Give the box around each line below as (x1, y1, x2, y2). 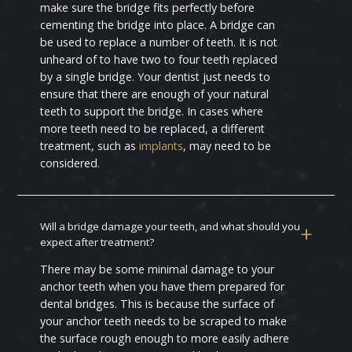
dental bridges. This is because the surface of (40, 296, 275, 312)
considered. (40, 156, 101, 171)
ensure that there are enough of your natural (40, 86, 269, 102)
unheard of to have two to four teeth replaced (40, 52, 278, 68)
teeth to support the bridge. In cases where (40, 104, 264, 119)
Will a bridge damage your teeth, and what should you (40, 218, 301, 233)
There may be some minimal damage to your (40, 262, 275, 277)
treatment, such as (40, 138, 140, 154)
